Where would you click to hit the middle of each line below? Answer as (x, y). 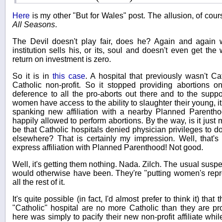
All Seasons (34, 24)
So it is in (31, 76)
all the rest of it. (39, 182)
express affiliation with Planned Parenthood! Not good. (108, 147)
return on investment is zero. (62, 59)
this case (67, 76)
